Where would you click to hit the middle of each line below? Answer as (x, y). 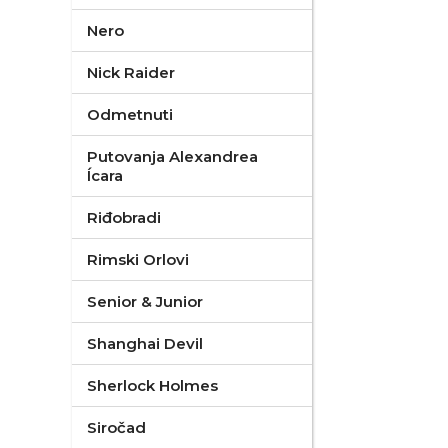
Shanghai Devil (145, 343)
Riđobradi (124, 217)
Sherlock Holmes (152, 385)
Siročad (116, 427)
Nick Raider (131, 72)
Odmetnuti (130, 114)
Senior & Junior (145, 301)
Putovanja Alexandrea (172, 156)
